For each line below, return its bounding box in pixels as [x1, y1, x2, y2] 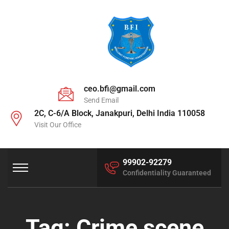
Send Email [84, 96, 119, 105]
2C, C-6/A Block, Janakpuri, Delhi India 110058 [34, 108, 205, 119]
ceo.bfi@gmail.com [84, 84, 155, 94]
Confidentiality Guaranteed [123, 169, 211, 177]
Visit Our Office [34, 121, 81, 129]
